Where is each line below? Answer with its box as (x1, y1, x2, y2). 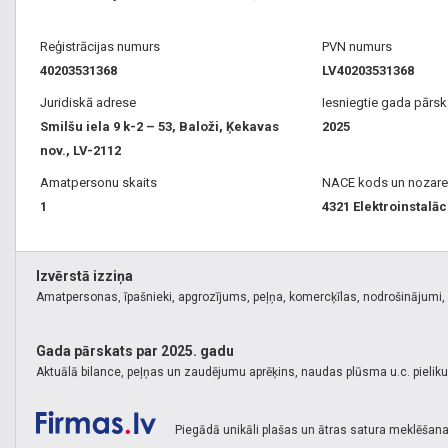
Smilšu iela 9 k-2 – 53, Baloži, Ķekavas (40, 119, 279, 135)
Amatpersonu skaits (40, 175, 157, 191)
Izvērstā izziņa (36, 268, 133, 285)
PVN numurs (321, 39, 392, 55)
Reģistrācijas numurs (40, 39, 160, 55)
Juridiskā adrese (40, 95, 136, 111)
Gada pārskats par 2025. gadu (36, 343, 234, 360)
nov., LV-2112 (40, 143, 121, 159)
